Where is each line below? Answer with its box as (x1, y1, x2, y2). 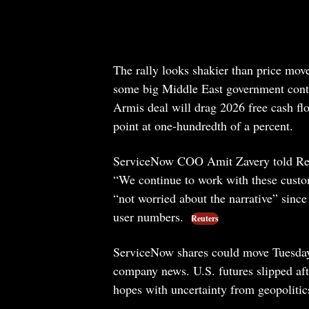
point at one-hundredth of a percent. (112, 117, 293, 134)
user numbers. (112, 208, 187, 225)
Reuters (190, 212, 219, 224)
